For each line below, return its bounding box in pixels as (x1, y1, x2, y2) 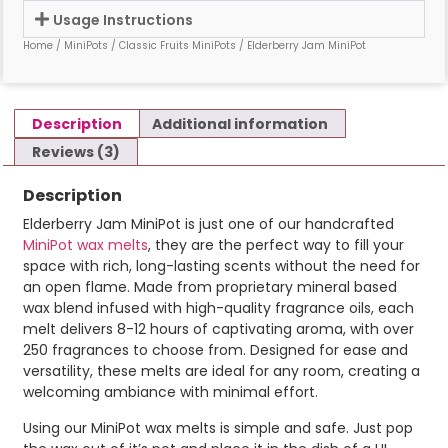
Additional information (152, 113, 329, 134)
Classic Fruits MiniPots (119, 38, 236, 54)
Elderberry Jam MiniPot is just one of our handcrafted (23, 214, 394, 235)
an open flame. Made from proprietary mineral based (23, 277, 397, 298)
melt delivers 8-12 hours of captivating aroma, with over (23, 319, 414, 340)
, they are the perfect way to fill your (148, 235, 404, 256)
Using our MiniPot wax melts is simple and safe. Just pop (23, 417, 413, 438)
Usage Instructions (53, 10, 194, 31)
